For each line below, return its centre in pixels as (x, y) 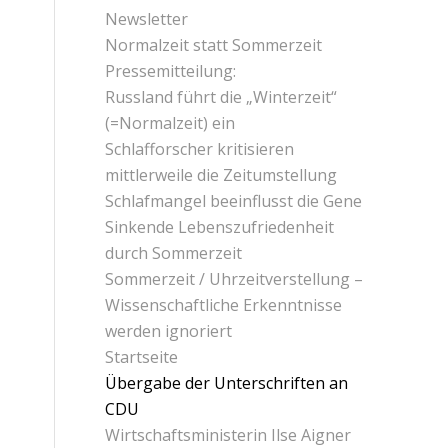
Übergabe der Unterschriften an (227, 382)
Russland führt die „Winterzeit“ (221, 96)
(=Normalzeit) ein (170, 122)
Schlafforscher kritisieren (200, 148)
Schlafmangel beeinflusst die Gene (234, 200)
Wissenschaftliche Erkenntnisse (224, 304)
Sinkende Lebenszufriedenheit (220, 226)
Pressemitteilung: (171, 70)
